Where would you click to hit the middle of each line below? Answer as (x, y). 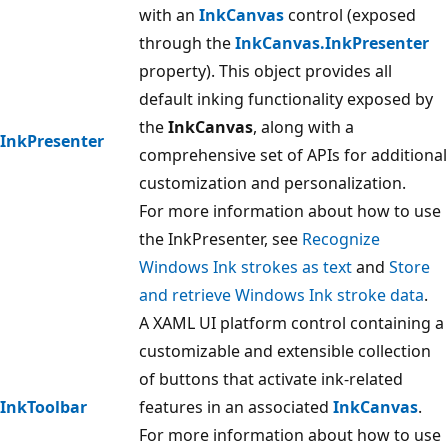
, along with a (303, 127)
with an (169, 15)
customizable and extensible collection (285, 351)
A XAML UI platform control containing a (291, 323)
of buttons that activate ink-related (271, 379)
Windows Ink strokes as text (245, 267)
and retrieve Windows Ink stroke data (281, 295)
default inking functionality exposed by (286, 99)
